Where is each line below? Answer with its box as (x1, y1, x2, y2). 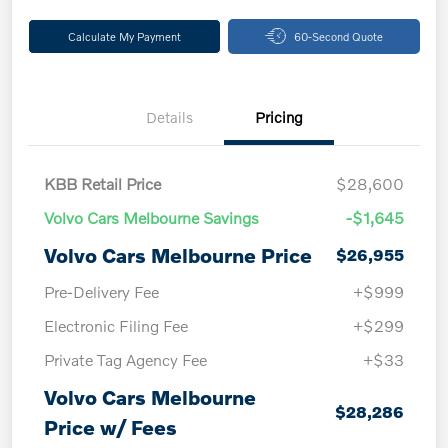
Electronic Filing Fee (44, 315, 188, 335)
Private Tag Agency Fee (44, 349, 207, 369)
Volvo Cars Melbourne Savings (44, 207, 259, 227)
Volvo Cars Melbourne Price (44, 242, 312, 267)
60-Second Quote (293, 28, 383, 43)
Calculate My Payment (67, 28, 181, 43)
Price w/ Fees (44, 414, 177, 439)
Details (145, 107, 193, 126)
